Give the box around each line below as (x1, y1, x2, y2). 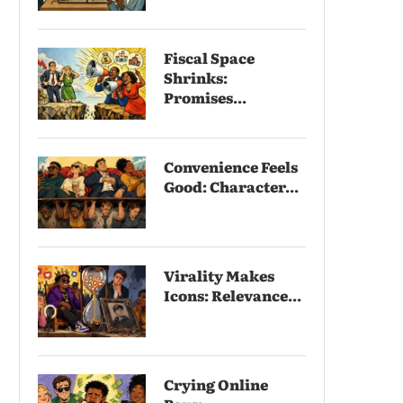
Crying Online (164, 372, 268, 395)
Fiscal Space (164, 46, 255, 68)
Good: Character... (164, 175, 299, 197)
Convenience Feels (164, 155, 298, 177)
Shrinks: (164, 66, 228, 88)
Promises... (164, 85, 246, 108)
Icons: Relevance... (164, 283, 301, 306)
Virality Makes (164, 264, 274, 286)
